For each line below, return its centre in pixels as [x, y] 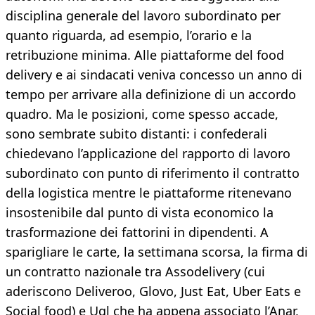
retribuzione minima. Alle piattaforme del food [145, 55]
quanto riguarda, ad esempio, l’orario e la [129, 36]
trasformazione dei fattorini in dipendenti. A [137, 232]
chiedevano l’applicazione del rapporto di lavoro [148, 154]
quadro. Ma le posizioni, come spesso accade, [142, 114]
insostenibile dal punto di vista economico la [140, 213]
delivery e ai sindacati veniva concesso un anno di [154, 75]
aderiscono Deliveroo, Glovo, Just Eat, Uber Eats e [153, 291]
